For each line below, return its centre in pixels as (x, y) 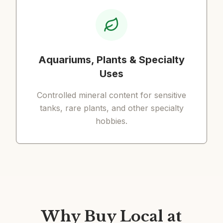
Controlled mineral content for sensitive (111, 95)
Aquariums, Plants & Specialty (111, 60)
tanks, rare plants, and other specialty (111, 108)
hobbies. (111, 121)
